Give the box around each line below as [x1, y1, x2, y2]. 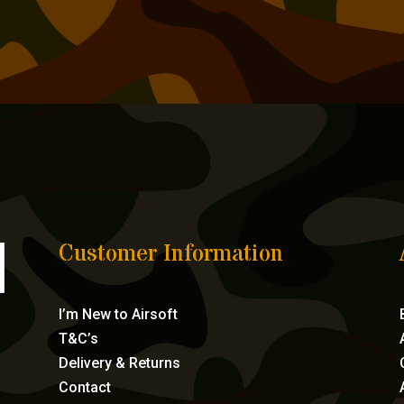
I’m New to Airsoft [58, 305, 178, 323]
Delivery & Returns [58, 353, 180, 372]
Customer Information [58, 238, 283, 271]
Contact [58, 378, 111, 396]
